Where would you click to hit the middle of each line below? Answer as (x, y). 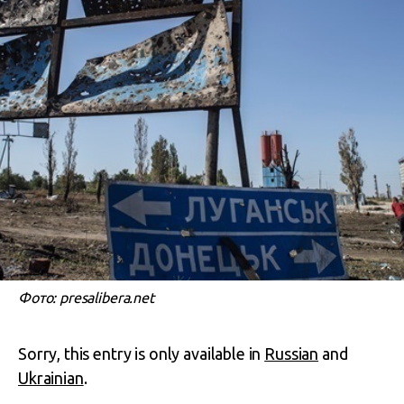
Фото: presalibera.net (86, 298)
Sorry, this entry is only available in (142, 353)
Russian (292, 353)
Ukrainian (51, 378)
